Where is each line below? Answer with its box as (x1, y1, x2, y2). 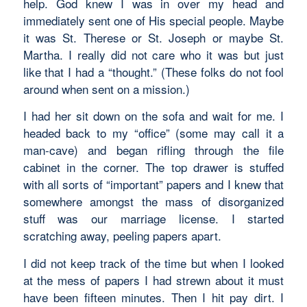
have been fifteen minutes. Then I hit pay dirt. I (23, 288, 284, 306)
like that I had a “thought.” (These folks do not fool (23, 62, 284, 80)
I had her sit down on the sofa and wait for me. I (23, 107, 284, 125)
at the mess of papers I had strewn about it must (23, 271, 284, 288)
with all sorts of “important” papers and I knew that (23, 175, 284, 193)
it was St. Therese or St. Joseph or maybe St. (23, 28, 284, 46)
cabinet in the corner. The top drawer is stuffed (23, 158, 284, 176)
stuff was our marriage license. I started (23, 210, 284, 228)
